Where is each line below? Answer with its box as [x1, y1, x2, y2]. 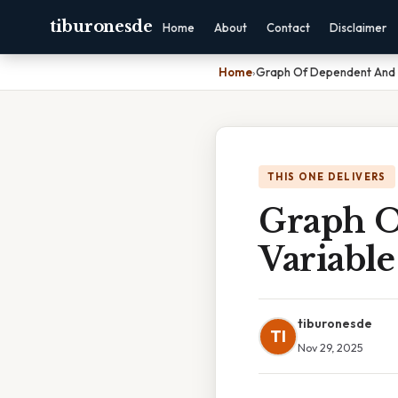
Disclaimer [329, 20, 386, 35]
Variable [259, 240, 394, 280]
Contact [266, 20, 310, 35]
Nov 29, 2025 [298, 340, 363, 354]
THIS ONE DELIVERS [267, 171, 386, 183]
